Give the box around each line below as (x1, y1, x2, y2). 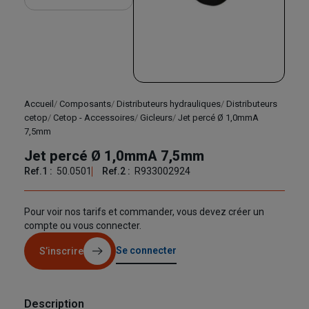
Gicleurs (140, 112, 172, 123)
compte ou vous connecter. (24, 220, 141, 232)
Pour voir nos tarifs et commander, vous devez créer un (24, 206, 264, 218)
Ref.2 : (102, 166, 132, 177)
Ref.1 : (24, 166, 54, 177)
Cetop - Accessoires (53, 112, 134, 123)
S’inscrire (39, 245, 83, 257)
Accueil (24, 99, 54, 110)
